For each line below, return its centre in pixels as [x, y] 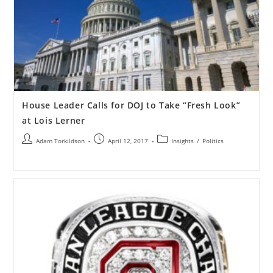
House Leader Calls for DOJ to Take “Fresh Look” [131, 105]
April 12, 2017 [128, 141]
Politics [213, 141]
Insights [182, 141]
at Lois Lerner [53, 121]
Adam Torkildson [60, 141]
